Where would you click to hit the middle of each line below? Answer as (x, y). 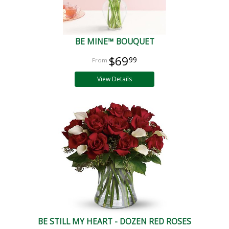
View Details (114, 79)
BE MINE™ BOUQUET (114, 41)
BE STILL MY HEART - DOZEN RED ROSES (114, 221)
